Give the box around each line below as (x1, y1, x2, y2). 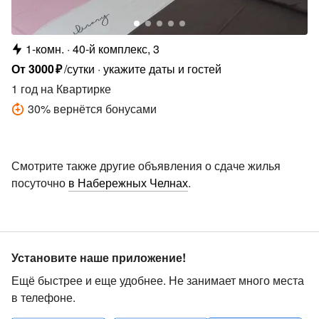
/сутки (64, 60, 95, 77)
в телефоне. (11, 289, 75, 305)
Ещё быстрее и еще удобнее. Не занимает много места (11, 272, 304, 288)
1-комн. (26, 40, 64, 57)
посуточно (11, 174, 66, 191)
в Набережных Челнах (68, 174, 188, 191)
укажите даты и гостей (103, 60, 222, 77)
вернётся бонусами (53, 100, 157, 117)
